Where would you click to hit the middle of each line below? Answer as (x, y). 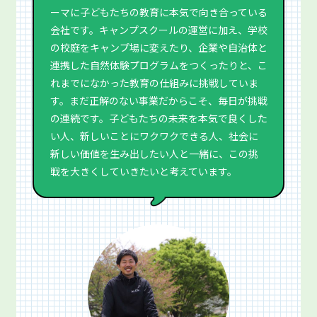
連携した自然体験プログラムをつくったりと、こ (158, 65)
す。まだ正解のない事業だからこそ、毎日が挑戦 (158, 100)
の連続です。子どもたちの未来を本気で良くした (158, 118)
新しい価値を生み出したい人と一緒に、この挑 (154, 153)
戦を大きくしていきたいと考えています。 (143, 171)
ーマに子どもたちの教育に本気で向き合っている (158, 12)
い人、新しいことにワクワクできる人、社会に (154, 136)
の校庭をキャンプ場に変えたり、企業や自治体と (158, 47)
